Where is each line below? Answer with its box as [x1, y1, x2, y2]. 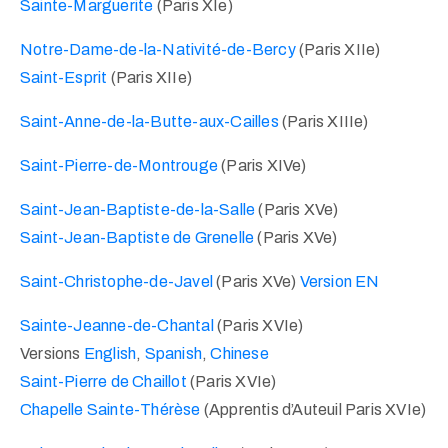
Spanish [144, 345, 203, 363]
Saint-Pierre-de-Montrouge [20, 157, 218, 175]
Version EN [299, 273, 380, 291]
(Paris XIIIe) [278, 113, 369, 131]
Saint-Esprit [20, 69, 108, 87]
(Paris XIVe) [218, 157, 307, 175]
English [83, 345, 137, 363]
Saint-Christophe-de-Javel [20, 273, 213, 291]
